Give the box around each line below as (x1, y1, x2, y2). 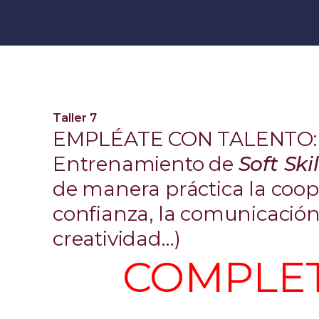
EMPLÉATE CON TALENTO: (53, 127, 317, 151)
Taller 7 (53, 111, 97, 125)
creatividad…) (53, 226, 181, 251)
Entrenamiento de (53, 152, 239, 176)
